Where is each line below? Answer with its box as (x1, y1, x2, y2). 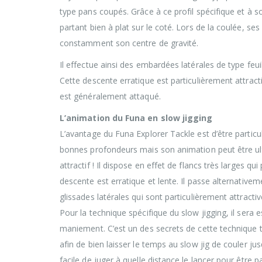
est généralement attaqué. (60, 90, 161, 102)
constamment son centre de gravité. (60, 37, 199, 49)
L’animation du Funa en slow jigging (60, 112, 213, 123)
